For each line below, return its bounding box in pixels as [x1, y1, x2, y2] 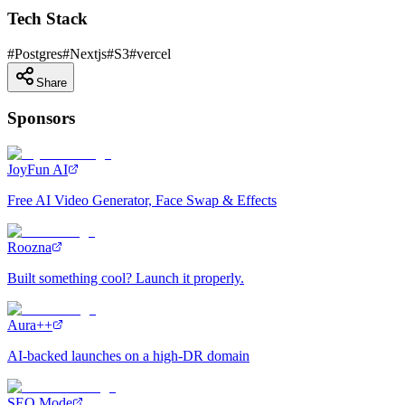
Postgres [14, 45, 62, 61]
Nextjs [70, 45, 107, 61]
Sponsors [7, 108, 75, 128]
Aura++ [7, 317, 52, 334]
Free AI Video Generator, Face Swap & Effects [7, 193, 277, 209]
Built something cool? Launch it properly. [7, 270, 244, 287]
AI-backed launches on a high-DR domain [7, 348, 250, 364]
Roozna [7, 240, 52, 256]
